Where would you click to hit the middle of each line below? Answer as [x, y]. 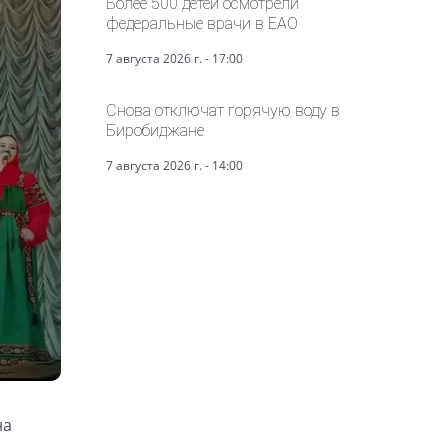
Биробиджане [155, 130]
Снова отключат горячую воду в [223, 110]
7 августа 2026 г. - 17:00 [174, 58]
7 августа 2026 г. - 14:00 [174, 165]
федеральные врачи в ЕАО [202, 23]
